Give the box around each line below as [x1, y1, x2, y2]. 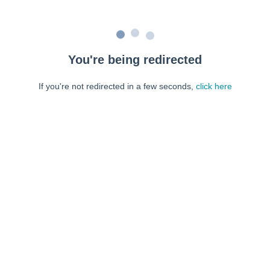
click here [195, 81, 232, 91]
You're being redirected [68, 53, 202, 66]
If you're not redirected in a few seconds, [38, 81, 196, 91]
